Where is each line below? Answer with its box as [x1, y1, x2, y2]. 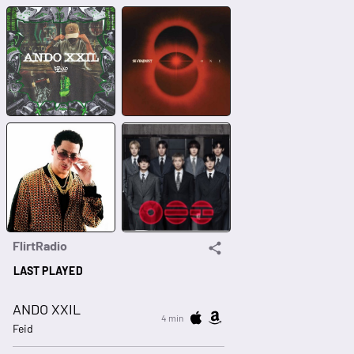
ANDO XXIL [13, 300, 81, 318]
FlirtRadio [13, 238, 67, 254]
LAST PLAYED [13, 263, 83, 277]
